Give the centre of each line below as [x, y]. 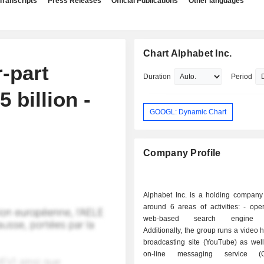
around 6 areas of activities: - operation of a [194, 207]
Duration [157, 77]
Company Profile [182, 153]
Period [242, 77]
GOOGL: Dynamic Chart [188, 112]
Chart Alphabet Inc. [188, 53]
